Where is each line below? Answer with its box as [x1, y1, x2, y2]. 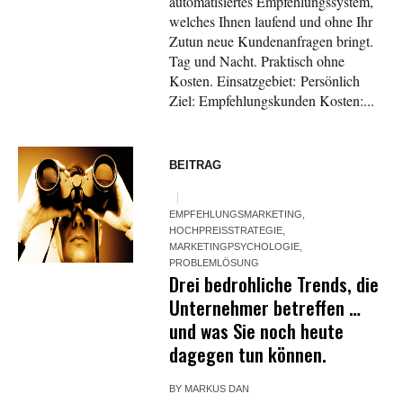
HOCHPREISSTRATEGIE [169, 225, 283, 237]
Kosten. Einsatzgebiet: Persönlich [169, 71, 361, 91]
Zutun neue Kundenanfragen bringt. [169, 31, 374, 51]
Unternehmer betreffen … [169, 293, 362, 322]
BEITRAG [169, 158, 222, 173]
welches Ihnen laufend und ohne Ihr [169, 12, 373, 31]
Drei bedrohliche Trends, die [169, 270, 380, 299]
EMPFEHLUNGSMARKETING [169, 209, 303, 220]
